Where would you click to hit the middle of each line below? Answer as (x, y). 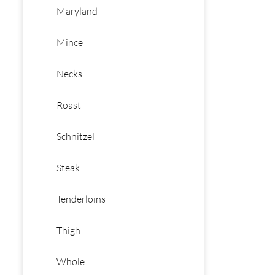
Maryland (77, 11)
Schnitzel (76, 136)
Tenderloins (81, 199)
